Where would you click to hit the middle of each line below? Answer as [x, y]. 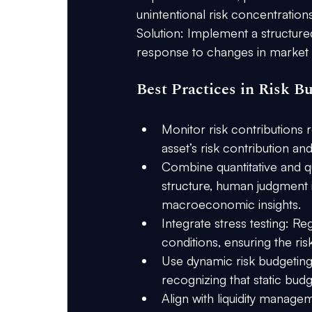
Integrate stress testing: [225, 223]
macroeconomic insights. [231, 204]
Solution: [160, 33]
